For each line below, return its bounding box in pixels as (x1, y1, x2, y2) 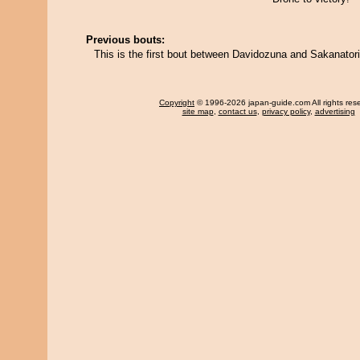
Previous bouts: (86, 34, 165, 46)
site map (182, 107, 214, 116)
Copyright (159, 98, 194, 107)
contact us (218, 107, 257, 116)
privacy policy (261, 107, 310, 116)
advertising (314, 107, 355, 116)
